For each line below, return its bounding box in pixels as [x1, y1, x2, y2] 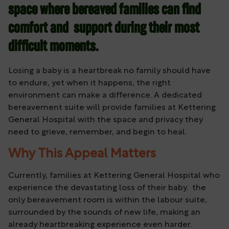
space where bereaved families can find [8, 3, 201, 19]
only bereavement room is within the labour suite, [8, 196, 207, 205]
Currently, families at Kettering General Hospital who [8, 172, 220, 180]
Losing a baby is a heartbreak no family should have [8, 67, 211, 76]
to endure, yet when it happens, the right [8, 79, 171, 88]
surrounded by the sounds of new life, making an [8, 209, 200, 217]
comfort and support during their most [8, 21, 199, 37]
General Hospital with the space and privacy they [8, 116, 203, 125]
